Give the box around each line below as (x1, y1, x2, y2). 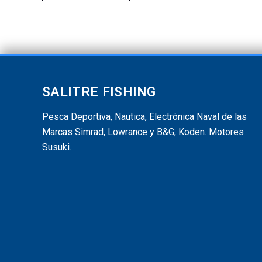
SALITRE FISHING (42, 85, 157, 100)
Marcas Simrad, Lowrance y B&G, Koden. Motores (42, 126, 244, 137)
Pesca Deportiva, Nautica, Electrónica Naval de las (42, 111, 247, 122)
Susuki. (42, 142, 71, 153)
